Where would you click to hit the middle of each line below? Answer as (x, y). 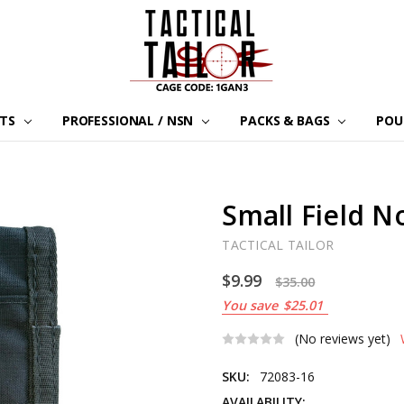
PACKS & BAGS (287, 120)
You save (250, 306)
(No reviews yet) (343, 339)
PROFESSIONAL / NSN (129, 120)
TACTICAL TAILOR (278, 245)
